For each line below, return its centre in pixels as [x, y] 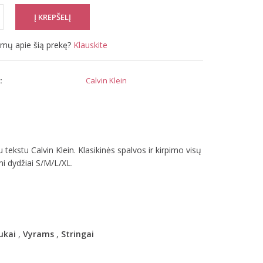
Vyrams [38, 234]
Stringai [77, 234]
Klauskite [91, 45]
